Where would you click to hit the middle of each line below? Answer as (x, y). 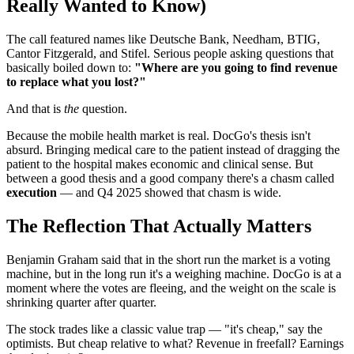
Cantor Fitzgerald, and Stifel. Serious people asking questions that (170, 54)
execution (32, 193)
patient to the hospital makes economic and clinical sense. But (160, 164)
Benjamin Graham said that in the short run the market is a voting (168, 259)
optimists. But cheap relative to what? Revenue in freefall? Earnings (175, 343)
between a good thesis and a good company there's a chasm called (170, 179)
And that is (35, 109)
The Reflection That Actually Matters (159, 226)
